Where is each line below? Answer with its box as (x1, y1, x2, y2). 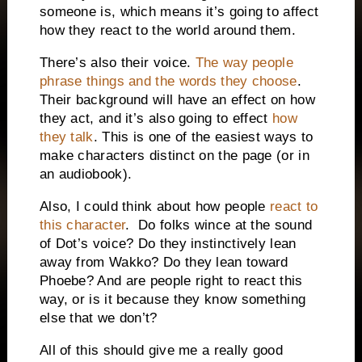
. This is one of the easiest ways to (93, 129, 314, 145)
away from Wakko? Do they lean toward (39, 254, 288, 270)
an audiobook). (39, 166, 133, 183)
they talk (39, 129, 94, 145)
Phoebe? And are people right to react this (39, 272, 303, 288)
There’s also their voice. (39, 55, 192, 71)
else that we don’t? (39, 309, 158, 326)
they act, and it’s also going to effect (39, 111, 272, 127)
